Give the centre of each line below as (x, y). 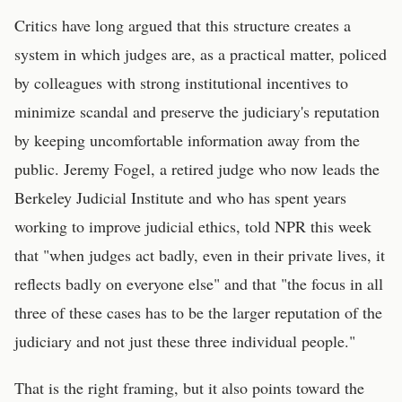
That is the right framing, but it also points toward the (189, 388)
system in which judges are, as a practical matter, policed (201, 54)
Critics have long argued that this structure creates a (183, 25)
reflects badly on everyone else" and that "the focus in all (199, 284)
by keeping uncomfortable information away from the (187, 140)
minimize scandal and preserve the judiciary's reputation (197, 111)
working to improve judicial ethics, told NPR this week (193, 226)
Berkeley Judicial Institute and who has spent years (180, 197)
